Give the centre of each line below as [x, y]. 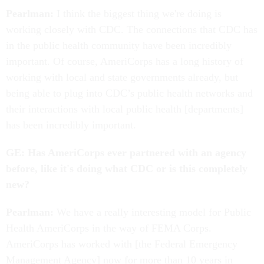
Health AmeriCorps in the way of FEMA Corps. [109, 228]
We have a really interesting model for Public [152, 212]
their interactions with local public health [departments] [125, 109]
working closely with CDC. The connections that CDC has [132, 30]
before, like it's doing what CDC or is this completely [127, 169]
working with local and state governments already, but [122, 77]
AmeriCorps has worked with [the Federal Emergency [122, 244]
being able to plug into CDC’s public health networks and [129, 93]
